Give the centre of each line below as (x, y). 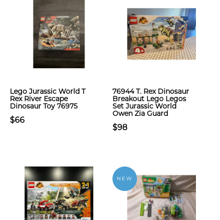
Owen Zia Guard (140, 113)
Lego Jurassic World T (48, 91)
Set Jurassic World (144, 106)
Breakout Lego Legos (149, 99)
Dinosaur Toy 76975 (44, 106)
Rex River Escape (39, 99)
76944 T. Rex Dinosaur (151, 91)
